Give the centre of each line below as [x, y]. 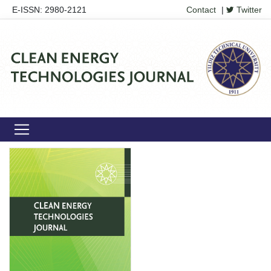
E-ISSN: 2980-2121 [49, 10]
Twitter [248, 10]
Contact [201, 10]
